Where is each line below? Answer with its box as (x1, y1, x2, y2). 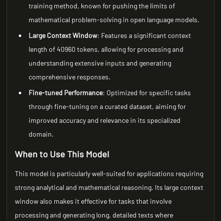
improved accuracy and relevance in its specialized (29, 116, 181, 124)
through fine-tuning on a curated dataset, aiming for (29, 102, 186, 110)
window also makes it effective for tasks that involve (15, 197, 172, 205)
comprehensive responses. (29, 73, 111, 81)
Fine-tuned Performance (29, 88, 103, 97)
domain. (29, 130, 54, 138)
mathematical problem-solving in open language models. (29, 15, 200, 24)
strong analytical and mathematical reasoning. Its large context (15, 183, 204, 191)
